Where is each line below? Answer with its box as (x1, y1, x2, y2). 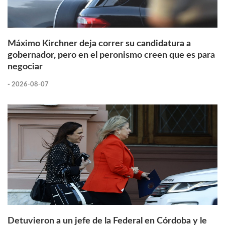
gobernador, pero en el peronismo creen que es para (8, 50, 215, 60)
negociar (8, 62, 43, 71)
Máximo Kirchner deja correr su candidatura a (8, 39, 191, 48)
